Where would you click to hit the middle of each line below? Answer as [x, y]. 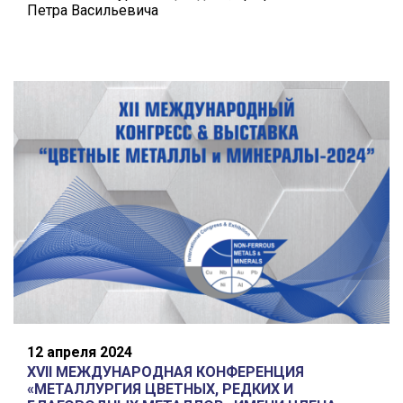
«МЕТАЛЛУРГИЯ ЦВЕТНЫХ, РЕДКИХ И [160, 390]
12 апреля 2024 [80, 353]
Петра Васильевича [93, 11]
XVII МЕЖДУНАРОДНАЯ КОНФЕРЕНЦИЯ [166, 372]
